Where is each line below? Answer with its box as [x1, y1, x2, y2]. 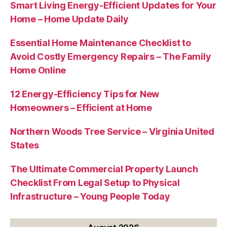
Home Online [10, 64, 66, 75]
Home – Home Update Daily [10, 13, 129, 24]
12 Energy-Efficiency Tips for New [10, 88, 160, 99]
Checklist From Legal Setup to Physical [10, 177, 180, 188]
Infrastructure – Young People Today [10, 191, 170, 202]
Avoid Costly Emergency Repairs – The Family [10, 51, 211, 62]
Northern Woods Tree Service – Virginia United [10, 126, 214, 137]
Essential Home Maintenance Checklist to [10, 37, 191, 48]
